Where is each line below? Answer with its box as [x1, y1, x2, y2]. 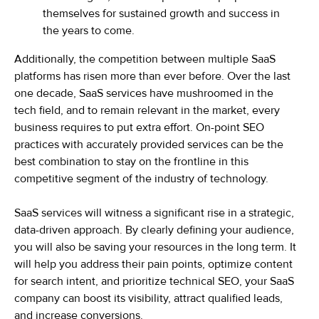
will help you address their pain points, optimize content [14, 256, 293, 271]
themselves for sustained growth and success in [43, 6, 280, 21]
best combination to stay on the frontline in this [14, 154, 249, 169]
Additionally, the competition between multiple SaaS [14, 51, 276, 66]
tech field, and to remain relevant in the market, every [14, 103, 280, 117]
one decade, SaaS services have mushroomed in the [14, 85, 273, 100]
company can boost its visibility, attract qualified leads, [14, 291, 283, 305]
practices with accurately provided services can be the [14, 137, 283, 152]
